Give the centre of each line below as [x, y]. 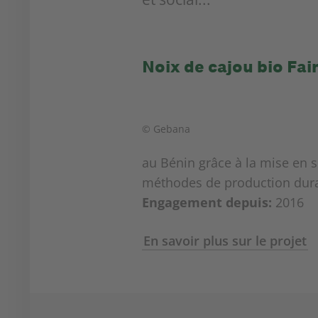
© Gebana [166, 129]
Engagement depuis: [207, 202]
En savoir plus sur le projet [225, 241]
